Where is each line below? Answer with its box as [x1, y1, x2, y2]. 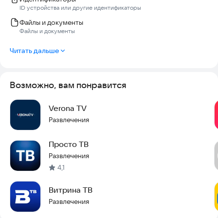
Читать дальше [10, 46, 59, 55]
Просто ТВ [49, 139, 89, 149]
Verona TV [49, 103, 87, 113]
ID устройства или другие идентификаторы [19, 3, 141, 11]
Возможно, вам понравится [10, 79, 127, 91]
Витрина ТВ [49, 184, 92, 195]
